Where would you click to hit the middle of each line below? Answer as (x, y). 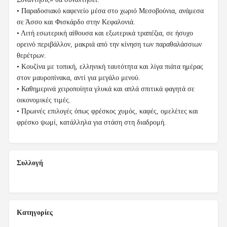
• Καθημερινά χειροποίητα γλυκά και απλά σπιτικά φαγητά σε (106, 89)
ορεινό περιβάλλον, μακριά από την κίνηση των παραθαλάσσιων (109, 45)
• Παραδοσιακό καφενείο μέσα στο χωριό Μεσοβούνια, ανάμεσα (110, 11)
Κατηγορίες (35, 213)
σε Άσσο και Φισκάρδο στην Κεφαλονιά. (76, 22)
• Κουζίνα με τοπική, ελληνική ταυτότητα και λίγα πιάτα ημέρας (110, 67)
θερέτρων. (31, 56)
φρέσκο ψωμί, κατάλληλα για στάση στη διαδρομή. (91, 123)
